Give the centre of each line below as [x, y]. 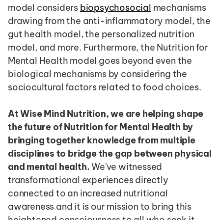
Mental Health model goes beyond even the [100, 60]
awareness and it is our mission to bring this [100, 206]
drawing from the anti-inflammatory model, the [109, 21]
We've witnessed [126, 166]
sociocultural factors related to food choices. [105, 87]
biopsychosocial [115, 7]
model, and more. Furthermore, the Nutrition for [108, 47]
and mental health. [49, 166]
